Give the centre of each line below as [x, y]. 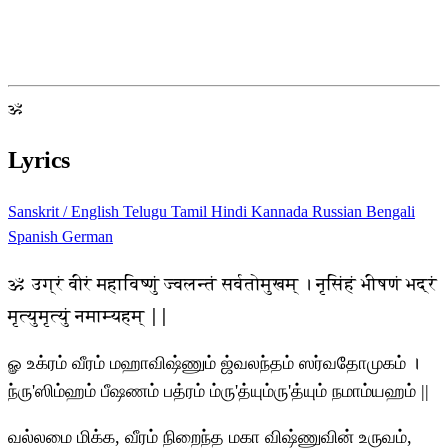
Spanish [35, 237]
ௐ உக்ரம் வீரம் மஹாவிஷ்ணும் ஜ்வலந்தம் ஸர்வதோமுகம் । [213, 363]
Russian [339, 212]
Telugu [147, 212]
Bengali [390, 212]
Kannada [281, 212]
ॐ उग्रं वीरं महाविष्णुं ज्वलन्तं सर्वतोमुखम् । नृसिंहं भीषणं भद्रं [222, 283]
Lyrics [39, 160]
